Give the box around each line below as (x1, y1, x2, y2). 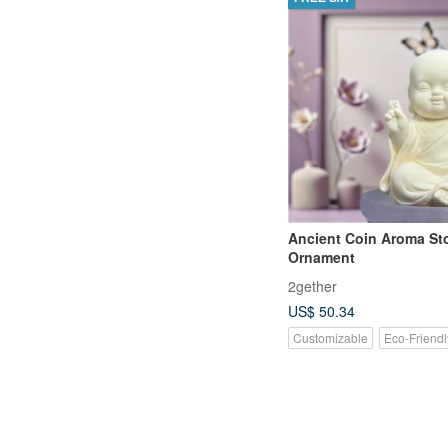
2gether (288, 275, 337, 296)
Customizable (293, 328, 368, 346)
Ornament (288, 246, 355, 267)
